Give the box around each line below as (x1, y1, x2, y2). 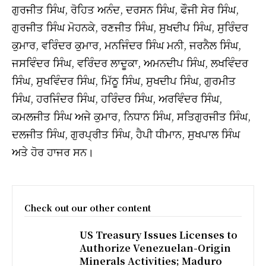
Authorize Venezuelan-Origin (80, 240, 232, 255)
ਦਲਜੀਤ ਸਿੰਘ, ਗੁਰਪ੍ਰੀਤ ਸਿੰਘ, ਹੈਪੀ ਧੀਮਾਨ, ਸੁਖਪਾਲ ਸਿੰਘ (12, 125, 240, 141)
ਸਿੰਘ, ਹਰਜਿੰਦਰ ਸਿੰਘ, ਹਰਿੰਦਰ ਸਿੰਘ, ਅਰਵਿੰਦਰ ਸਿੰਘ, (12, 90, 222, 106)
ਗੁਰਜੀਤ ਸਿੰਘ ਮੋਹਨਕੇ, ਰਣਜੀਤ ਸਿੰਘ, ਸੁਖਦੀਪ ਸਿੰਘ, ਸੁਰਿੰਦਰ (12, 18, 248, 34)
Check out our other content (24, 201, 151, 214)
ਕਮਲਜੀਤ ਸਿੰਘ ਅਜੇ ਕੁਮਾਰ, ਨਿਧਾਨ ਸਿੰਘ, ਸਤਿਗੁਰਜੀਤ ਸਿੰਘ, (12, 107, 251, 123)
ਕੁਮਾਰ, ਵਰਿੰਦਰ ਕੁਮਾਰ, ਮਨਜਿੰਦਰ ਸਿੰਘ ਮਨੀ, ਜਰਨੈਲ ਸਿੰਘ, (12, 36, 241, 52)
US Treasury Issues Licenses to (80, 227, 238, 242)
